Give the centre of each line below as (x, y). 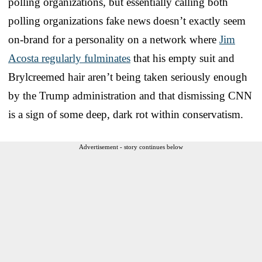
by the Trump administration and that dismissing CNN (130, 95)
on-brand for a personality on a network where (114, 39)
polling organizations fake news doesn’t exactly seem (127, 20)
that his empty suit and (182, 58)
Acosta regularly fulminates (69, 58)
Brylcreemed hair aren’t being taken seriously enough (128, 77)
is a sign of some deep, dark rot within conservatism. (126, 114)
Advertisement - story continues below (131, 146)
